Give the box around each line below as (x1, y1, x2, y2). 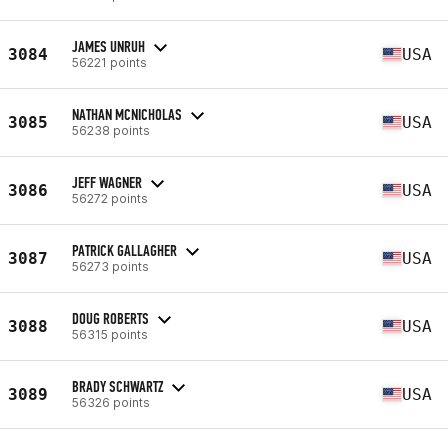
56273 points (72, 258, 149, 274)
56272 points (72, 190, 148, 206)
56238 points (72, 122, 150, 138)
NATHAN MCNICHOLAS (72, 104, 182, 124)
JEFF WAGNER (72, 172, 142, 192)
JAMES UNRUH (72, 36, 145, 56)
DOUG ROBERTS (72, 308, 149, 328)
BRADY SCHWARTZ (72, 376, 163, 396)
